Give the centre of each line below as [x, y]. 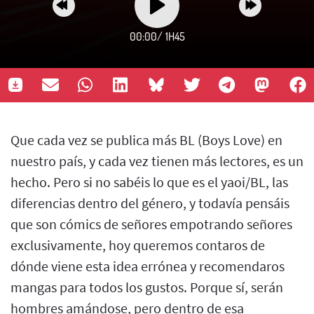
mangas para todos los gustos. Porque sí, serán [147, 287]
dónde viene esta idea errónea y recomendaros [148, 266]
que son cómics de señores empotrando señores [151, 224]
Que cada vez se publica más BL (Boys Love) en [146, 139]
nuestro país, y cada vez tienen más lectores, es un [157, 161]
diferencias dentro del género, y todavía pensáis [150, 203]
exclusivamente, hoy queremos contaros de [138, 245]
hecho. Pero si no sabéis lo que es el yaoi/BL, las [149, 182]
